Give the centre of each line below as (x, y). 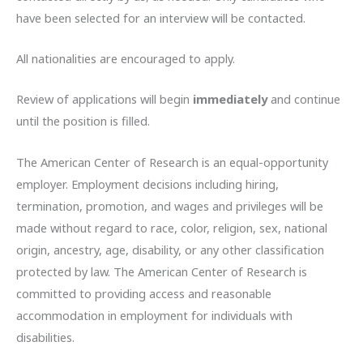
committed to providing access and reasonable (144, 293)
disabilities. (45, 337)
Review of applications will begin (105, 99)
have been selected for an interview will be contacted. (161, 17)
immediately (232, 99)
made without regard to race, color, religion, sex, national (172, 227)
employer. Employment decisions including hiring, (147, 184)
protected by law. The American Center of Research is (162, 271)
